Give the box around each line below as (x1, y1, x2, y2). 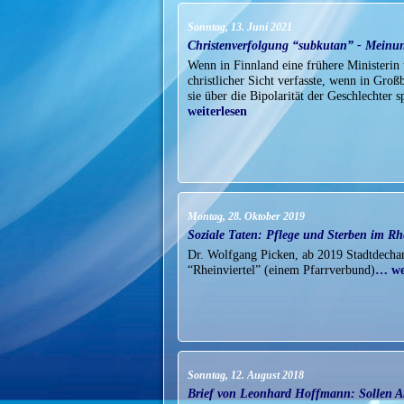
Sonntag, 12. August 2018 (188, 370, 304, 381)
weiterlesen (188, 104, 247, 119)
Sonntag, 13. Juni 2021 (188, 22, 292, 33)
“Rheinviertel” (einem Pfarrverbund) (188, 262, 375, 278)
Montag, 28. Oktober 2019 (188, 211, 305, 223)
